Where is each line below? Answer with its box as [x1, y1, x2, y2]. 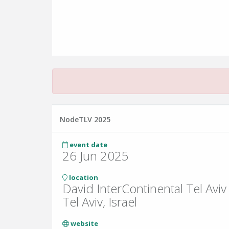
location [67, 173, 98, 182]
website [69, 219, 98, 228]
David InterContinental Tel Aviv [62, 180, 226, 197]
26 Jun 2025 [62, 147, 129, 164]
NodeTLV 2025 [60, 114, 110, 124]
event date [68, 140, 107, 149]
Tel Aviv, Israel [62, 193, 137, 210]
